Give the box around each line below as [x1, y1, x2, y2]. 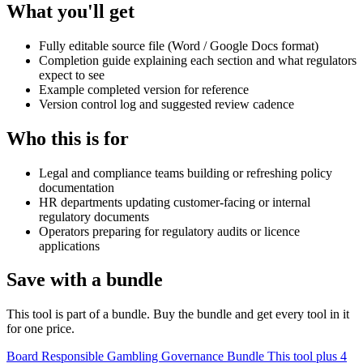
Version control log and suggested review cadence [39, 96, 294, 111]
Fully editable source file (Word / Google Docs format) [39, 38, 318, 53]
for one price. [6, 322, 75, 336]
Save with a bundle [6, 269, 163, 291]
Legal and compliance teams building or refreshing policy [39, 165, 332, 180]
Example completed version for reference [39, 82, 249, 96]
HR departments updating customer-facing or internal [39, 194, 310, 209]
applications [39, 238, 100, 253]
